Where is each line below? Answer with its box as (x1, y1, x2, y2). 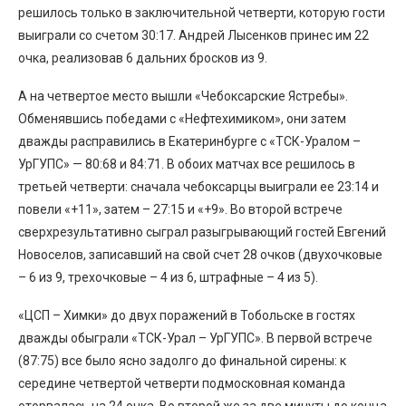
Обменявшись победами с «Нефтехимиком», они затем (18, 111, 346, 126)
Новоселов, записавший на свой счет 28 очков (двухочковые (18, 246, 382, 262)
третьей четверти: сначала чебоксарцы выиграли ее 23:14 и (18, 179, 379, 194)
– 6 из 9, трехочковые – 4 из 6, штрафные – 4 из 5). (18, 269, 318, 285)
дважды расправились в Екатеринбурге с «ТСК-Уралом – (18, 133, 361, 149)
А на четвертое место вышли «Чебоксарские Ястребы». (18, 88, 348, 103)
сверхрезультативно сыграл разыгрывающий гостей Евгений (18, 224, 386, 239)
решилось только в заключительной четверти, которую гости (18, 5, 385, 20)
